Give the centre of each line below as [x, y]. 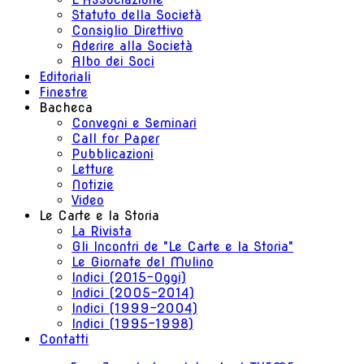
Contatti [64, 340]
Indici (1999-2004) [134, 309]
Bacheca [66, 108]
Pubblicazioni [113, 154]
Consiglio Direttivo [128, 31]
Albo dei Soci [113, 62]
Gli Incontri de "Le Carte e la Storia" [182, 247]
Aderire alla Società [132, 46]
